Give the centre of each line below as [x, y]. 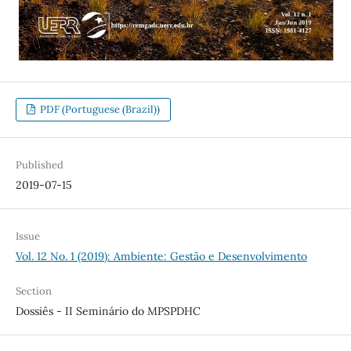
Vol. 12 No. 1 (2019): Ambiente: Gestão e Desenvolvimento [161, 257]
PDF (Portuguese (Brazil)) [99, 110]
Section [33, 291]
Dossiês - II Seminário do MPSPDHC [108, 311]
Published [39, 165]
